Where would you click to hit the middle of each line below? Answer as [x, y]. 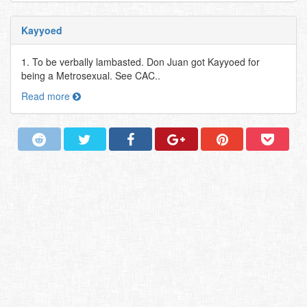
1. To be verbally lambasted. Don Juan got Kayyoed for [140, 62]
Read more [47, 96]
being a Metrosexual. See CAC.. [91, 75]
